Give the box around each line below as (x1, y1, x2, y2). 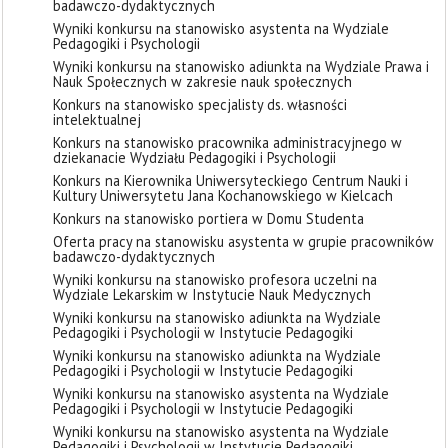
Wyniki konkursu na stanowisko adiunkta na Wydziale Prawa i (53, 57, 429, 76)
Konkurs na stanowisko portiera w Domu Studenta (53, 209, 364, 228)
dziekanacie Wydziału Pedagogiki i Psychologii (53, 148, 336, 167)
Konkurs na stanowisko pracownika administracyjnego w (53, 133, 402, 152)
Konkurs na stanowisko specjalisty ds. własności (53, 95, 347, 114)
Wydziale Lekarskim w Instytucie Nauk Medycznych (53, 285, 371, 304)
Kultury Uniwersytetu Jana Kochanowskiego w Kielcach (53, 186, 393, 205)
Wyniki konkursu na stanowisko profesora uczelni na (53, 270, 377, 289)
